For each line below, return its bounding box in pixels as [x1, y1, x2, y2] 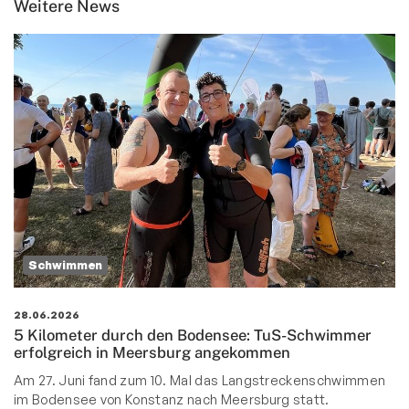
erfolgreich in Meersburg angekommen [14, 343, 290, 362]
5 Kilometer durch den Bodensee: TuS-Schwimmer [14, 326, 372, 345]
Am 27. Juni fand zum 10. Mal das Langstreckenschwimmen [14, 372, 386, 389]
